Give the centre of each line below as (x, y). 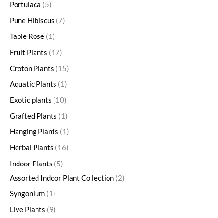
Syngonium (27, 194)
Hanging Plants (34, 132)
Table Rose (27, 36)
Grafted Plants (33, 116)
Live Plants (27, 209)
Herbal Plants (32, 147)
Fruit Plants (28, 53)
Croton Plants (32, 68)
